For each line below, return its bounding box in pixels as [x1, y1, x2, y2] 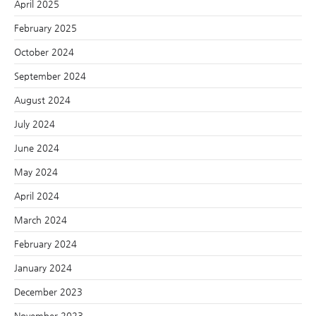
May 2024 [14, 166, 58, 177]
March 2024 [14, 214, 67, 225]
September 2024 [14, 70, 86, 81]
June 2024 [14, 142, 59, 153]
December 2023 [14, 286, 83, 297]
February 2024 [14, 238, 77, 249]
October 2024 [14, 46, 74, 57]
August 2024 [14, 94, 71, 105]
